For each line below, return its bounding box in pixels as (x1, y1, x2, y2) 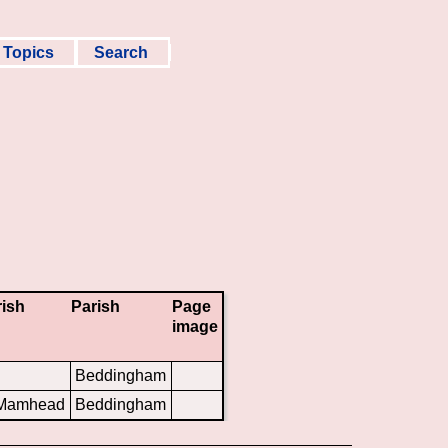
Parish (71, 297, 121, 315)
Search (94, 44, 152, 61)
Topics (3, 44, 58, 61)
